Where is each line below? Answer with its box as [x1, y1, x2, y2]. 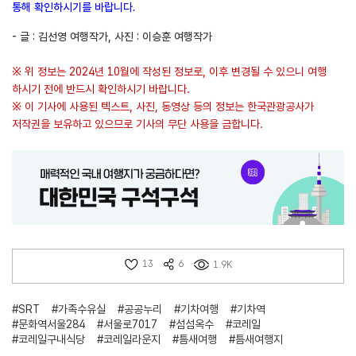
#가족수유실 [52, 302, 106, 315]
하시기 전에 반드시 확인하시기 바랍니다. [12, 83, 190, 96]
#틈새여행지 [229, 332, 283, 346]
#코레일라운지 [97, 332, 161, 346]
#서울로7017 [97, 317, 157, 331]
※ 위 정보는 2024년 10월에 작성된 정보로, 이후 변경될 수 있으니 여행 [12, 65, 327, 79]
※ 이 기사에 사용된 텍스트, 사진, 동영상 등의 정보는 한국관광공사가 [12, 100, 314, 114]
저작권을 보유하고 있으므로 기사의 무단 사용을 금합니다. [12, 118, 263, 131]
